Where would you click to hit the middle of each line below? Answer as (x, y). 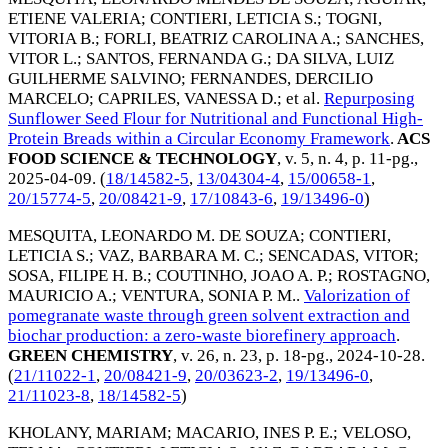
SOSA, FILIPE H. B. (77, 276)
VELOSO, (376, 432)
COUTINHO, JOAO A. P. (242, 276)
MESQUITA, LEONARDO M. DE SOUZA (154, 236)
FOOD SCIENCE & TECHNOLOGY (142, 159)
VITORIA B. (51, 39)
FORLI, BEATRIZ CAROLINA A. (220, 39)
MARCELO (48, 99)
